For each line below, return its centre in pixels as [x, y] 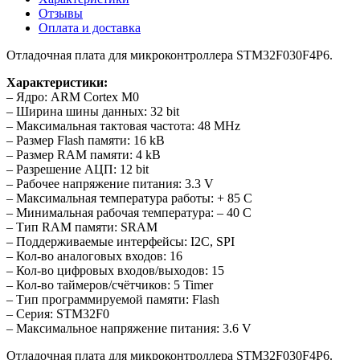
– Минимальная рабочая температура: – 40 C [129, 212]
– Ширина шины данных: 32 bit [93, 111]
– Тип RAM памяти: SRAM [82, 227]
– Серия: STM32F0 [58, 313]
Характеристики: [57, 82]
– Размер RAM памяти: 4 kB [84, 154]
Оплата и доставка [90, 27]
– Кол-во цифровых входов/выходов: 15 [115, 270]
